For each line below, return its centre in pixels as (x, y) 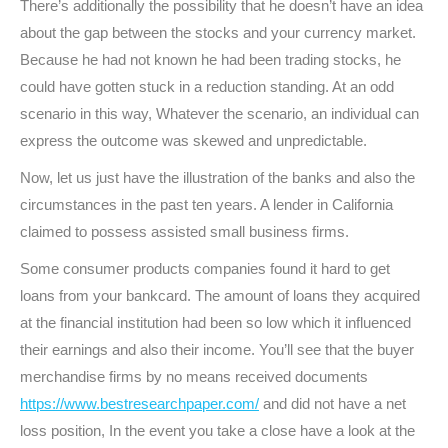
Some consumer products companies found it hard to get (205, 268)
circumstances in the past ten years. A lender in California (206, 204)
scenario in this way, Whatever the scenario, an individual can (219, 113)
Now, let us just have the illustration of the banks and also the (217, 177)
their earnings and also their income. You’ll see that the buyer (217, 349)
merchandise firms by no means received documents (194, 376)
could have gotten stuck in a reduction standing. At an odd (207, 86)
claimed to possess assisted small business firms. (184, 231)
